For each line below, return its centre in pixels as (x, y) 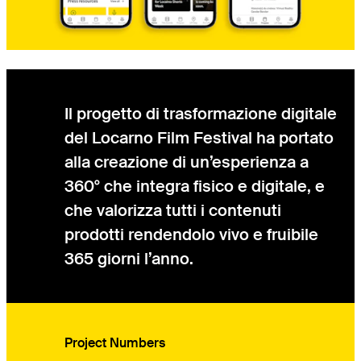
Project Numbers (115, 342)
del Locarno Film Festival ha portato (199, 137)
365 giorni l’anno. (129, 258)
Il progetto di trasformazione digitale (201, 113)
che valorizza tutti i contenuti (173, 210)
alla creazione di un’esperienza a (187, 162)
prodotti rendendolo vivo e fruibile (191, 234)
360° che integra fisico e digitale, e (195, 186)
